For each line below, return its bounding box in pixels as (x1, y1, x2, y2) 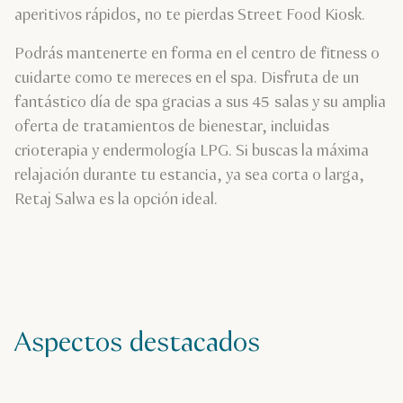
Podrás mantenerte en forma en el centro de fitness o (14, 43, 380, 66)
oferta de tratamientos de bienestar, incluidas (14, 116, 329, 139)
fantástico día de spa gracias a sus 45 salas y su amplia (14, 92, 386, 114)
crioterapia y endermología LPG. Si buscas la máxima (14, 140, 369, 163)
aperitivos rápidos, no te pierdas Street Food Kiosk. (14, 4, 365, 27)
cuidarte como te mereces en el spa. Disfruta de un (14, 67, 359, 90)
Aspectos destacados (14, 325, 260, 363)
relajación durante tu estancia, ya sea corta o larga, (14, 165, 364, 187)
